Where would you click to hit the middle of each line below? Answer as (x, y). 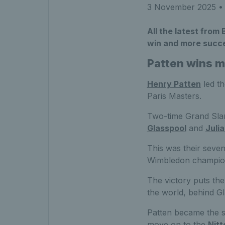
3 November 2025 (181, 7)
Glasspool (166, 128)
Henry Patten (174, 84)
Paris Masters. (174, 96)
